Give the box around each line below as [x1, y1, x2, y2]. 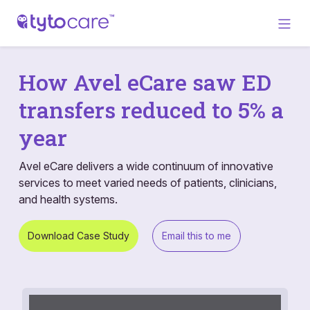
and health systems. [19, 192, 118, 206]
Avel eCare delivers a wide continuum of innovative [19, 158, 273, 173]
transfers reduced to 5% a [19, 94, 284, 125]
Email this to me [162, 229, 231, 241]
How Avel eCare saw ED [19, 66, 271, 97]
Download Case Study [28, 229, 129, 241]
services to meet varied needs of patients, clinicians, [19, 175, 277, 190]
